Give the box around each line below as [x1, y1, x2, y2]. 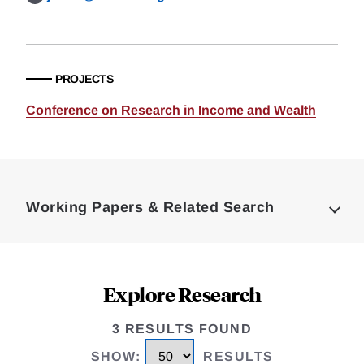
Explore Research [102, 281, 262, 307]
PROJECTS [55, 72, 113, 85]
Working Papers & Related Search [26, 199, 275, 215]
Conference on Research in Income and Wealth [26, 103, 316, 117]
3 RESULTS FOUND [111, 322, 253, 336]
